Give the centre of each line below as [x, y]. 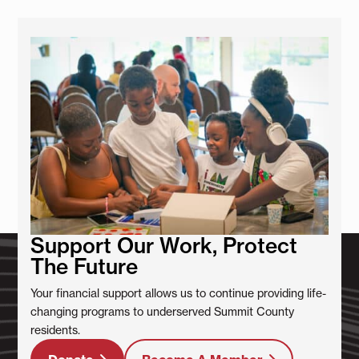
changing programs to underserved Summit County [163, 311]
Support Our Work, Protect [164, 245]
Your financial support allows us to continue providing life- [179, 292]
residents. [56, 329]
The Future [85, 266]
